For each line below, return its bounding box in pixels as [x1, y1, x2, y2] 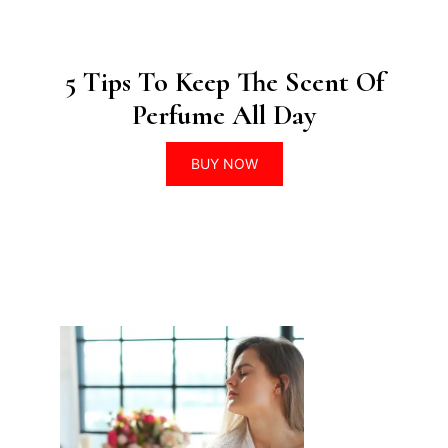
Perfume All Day [132, 97, 316, 132]
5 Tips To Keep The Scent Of [64, 64, 384, 99]
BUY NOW [190, 154, 258, 172]
